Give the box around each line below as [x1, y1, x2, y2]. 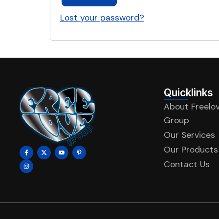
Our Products [163, 144, 218, 155]
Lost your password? [60, 12, 144, 23]
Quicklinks [163, 87, 213, 99]
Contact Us [163, 159, 210, 170]
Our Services [163, 130, 215, 141]
